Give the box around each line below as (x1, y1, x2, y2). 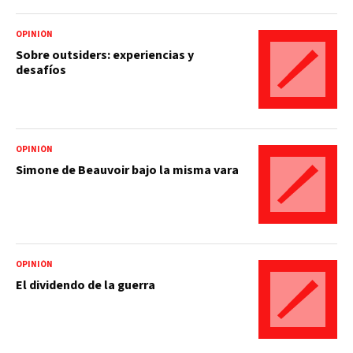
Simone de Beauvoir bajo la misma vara (16, 161, 239, 179)
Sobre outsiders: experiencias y (16, 46, 194, 64)
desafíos (16, 61, 66, 79)
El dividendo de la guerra (16, 276, 155, 294)
